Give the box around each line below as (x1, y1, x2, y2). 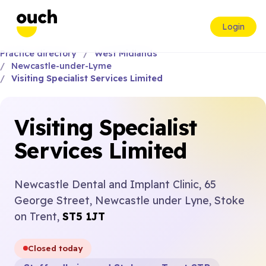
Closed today (28, 243, 83, 254)
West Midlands (94, 48, 157, 59)
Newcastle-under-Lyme (11, 61, 112, 71)
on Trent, (14, 210, 62, 223)
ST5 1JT (62, 210, 105, 223)
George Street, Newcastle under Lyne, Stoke (14, 194, 245, 207)
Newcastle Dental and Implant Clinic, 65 (14, 178, 216, 191)
